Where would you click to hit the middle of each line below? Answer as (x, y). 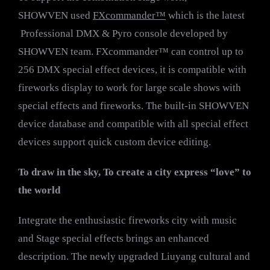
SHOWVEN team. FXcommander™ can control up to (131, 52)
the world (39, 190)
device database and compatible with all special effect (133, 124)
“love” (225, 172)
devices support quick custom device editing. (115, 142)
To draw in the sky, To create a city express (113, 172)
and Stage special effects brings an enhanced (114, 239)
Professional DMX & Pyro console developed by (123, 34)
